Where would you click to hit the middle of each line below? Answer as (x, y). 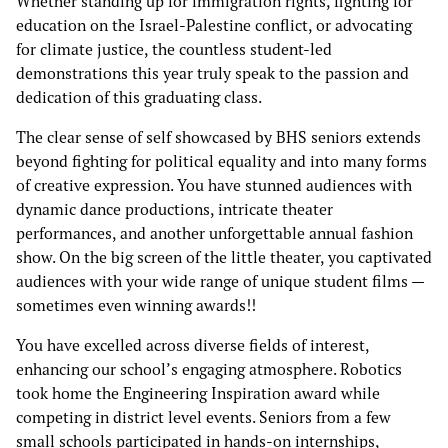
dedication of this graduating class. (140, 97)
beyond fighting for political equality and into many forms (221, 161)
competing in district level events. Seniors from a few (203, 417)
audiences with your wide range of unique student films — (220, 281)
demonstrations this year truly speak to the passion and (212, 73)
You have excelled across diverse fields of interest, (192, 345)
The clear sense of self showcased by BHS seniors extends (218, 137)
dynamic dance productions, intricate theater (174, 209)
